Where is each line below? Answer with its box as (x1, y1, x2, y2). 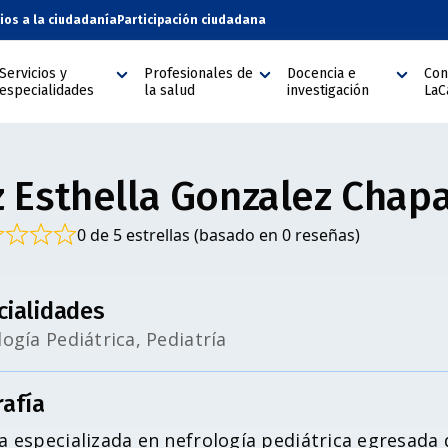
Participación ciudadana (117, 13, 266, 27)
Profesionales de (144, 65, 254, 82)
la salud (144, 82, 196, 99)
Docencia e (287, 65, 357, 82)
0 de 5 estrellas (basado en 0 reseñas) (77, 224, 360, 246)
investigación (287, 82, 370, 99)
